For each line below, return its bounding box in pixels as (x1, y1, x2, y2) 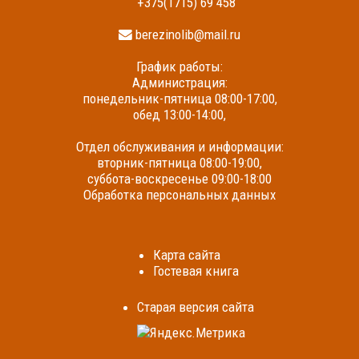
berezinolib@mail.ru (132, 26, 240, 43)
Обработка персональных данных (83, 187, 276, 204)
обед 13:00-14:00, (133, 107, 226, 123)
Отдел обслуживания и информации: (75, 139, 284, 155)
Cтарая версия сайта (137, 299, 254, 316)
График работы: (136, 58, 223, 75)
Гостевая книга (152, 263, 239, 280)
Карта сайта (152, 247, 220, 264)
